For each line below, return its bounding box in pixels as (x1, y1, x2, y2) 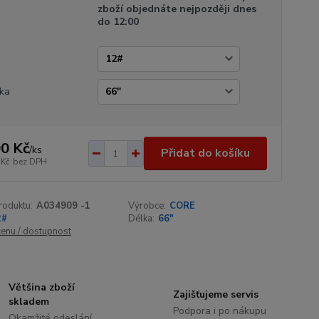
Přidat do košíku (160, 145, 250, 161)
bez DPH (12, 155, 47, 167)
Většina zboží (9, 281, 75, 294)
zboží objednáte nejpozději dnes (97, 2, 256, 16)
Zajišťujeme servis (172, 288, 258, 301)
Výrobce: (128, 199, 167, 212)
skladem (9, 295, 50, 308)
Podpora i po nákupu (172, 304, 266, 318)
